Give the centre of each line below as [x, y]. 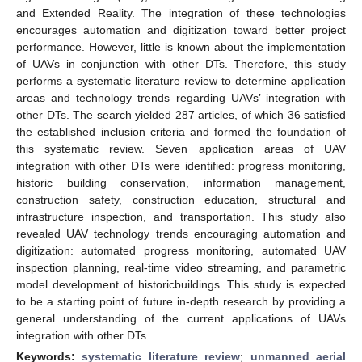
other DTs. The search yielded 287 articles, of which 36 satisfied [181, 114]
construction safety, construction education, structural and [181, 199]
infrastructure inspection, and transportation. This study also [181, 216]
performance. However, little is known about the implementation [181, 46]
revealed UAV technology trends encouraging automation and [181, 233]
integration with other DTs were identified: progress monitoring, [181, 165]
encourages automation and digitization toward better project [181, 29]
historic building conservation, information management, [181, 182]
